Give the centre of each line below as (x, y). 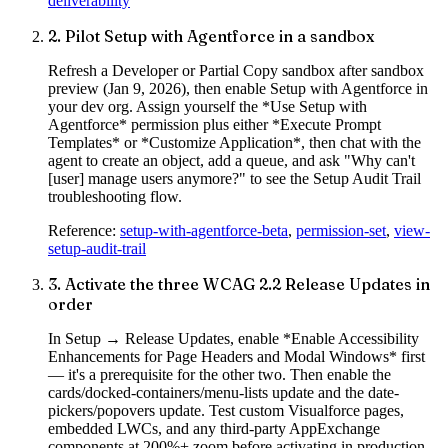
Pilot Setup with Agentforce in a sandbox (219, 36)
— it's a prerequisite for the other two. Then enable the (219, 375)
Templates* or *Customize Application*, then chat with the (234, 143)
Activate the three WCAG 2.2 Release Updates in (247, 284)
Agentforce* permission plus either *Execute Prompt (214, 125)
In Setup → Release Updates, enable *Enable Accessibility (233, 339)
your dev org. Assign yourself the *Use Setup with (207, 107)
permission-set (341, 231)
